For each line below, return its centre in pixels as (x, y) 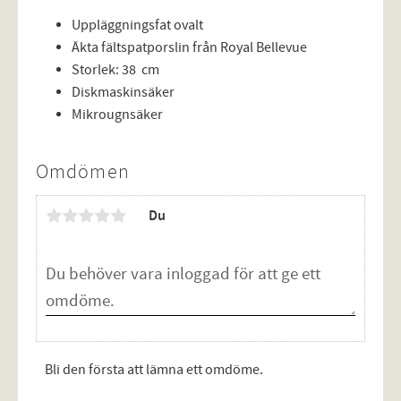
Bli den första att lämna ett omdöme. (154, 370)
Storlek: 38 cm (115, 69)
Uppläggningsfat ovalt (137, 25)
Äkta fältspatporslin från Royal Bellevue (189, 47)
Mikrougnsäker (117, 114)
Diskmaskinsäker (123, 92)
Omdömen (83, 171)
